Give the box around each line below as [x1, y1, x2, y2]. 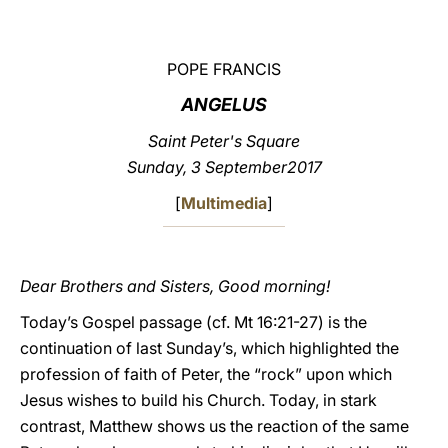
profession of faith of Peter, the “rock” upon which [20, 364, 392, 384]
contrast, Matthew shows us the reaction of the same [20, 416, 409, 436]
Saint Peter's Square [148, 131, 300, 151]
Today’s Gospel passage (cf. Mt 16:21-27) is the [20, 312, 367, 332]
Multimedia [181, 193, 267, 213]
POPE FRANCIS [167, 59, 281, 79]
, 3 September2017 [182, 157, 322, 177]
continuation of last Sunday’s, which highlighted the [20, 338, 399, 358]
